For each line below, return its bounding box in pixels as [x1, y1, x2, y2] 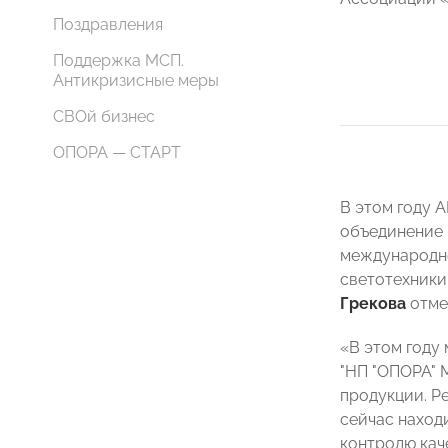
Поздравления [53, 15, 163, 34]
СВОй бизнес [53, 107, 155, 126]
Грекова [340, 294, 406, 313]
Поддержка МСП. [53, 51, 184, 70]
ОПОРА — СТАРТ [53, 143, 181, 162]
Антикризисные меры [53, 71, 219, 90]
